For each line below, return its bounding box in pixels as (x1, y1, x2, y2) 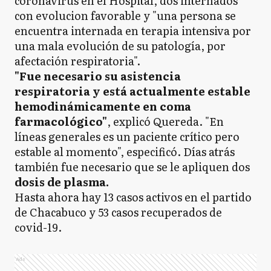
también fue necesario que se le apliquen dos (15, 158, 250, 175)
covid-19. (15, 219, 62, 235)
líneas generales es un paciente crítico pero (15, 128, 240, 145)
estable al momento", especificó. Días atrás (15, 143, 235, 160)
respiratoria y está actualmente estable (15, 83, 250, 99)
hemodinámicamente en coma (15, 98, 191, 114)
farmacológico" (15, 113, 107, 129)
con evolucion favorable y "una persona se (15, 7, 236, 24)
